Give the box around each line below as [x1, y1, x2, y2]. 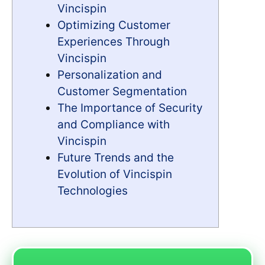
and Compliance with [57, 117, 170, 131]
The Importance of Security [57, 101, 203, 115]
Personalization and [57, 67, 162, 82]
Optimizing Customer [57, 18, 170, 32]
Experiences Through [57, 34, 170, 49]
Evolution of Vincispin [57, 167, 172, 181]
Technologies [57, 183, 128, 198]
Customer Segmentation [57, 84, 187, 98]
